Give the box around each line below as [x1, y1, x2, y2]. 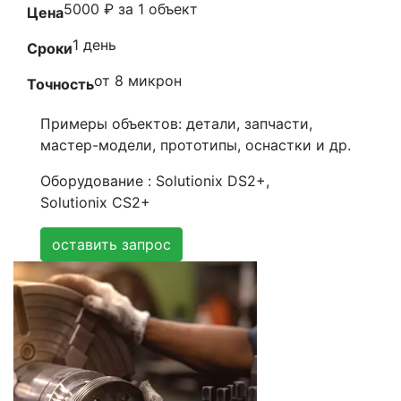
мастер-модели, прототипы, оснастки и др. [40, 136, 351, 155]
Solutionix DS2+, [156, 172, 269, 191]
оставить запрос [52, 235, 171, 254]
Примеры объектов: [40, 115, 182, 133]
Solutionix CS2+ [40, 193, 150, 212]
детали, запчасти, [182, 115, 312, 133]
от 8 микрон [94, 72, 182, 90]
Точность [27, 75, 94, 94]
